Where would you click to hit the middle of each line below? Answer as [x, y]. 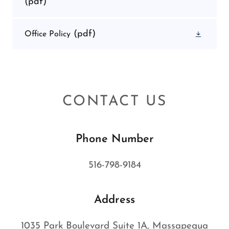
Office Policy [48, 34]
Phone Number [114, 139]
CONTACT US [114, 101]
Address [114, 200]
